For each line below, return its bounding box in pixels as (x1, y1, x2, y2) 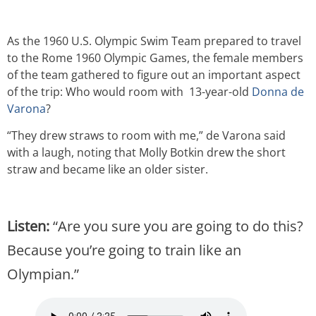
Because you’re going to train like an (6, 241, 241, 260)
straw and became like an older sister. (6, 162, 208, 178)
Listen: (6, 217, 53, 236)
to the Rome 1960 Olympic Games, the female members (6, 49, 303, 66)
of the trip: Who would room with (6, 83, 183, 99)
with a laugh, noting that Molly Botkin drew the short (6, 145, 286, 161)
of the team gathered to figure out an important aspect (6, 66, 300, 83)
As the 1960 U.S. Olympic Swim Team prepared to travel (6, 32, 301, 49)
